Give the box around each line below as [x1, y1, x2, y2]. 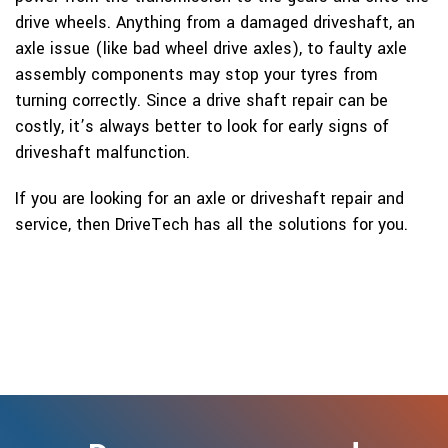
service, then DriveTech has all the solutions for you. [15, 213, 408, 236]
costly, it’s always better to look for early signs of [15, 115, 389, 138]
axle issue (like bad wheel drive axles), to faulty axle [15, 37, 407, 60]
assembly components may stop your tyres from [15, 63, 378, 86]
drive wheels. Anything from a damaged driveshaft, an [15, 11, 415, 34]
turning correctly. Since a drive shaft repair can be [15, 89, 388, 112]
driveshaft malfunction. [15, 141, 190, 164]
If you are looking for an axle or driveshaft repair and [15, 187, 404, 210]
